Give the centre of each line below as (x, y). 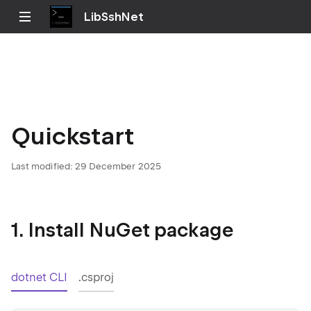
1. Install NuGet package (122, 230)
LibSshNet (114, 17)
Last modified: (42, 166)
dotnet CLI (40, 277)
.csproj (96, 277)
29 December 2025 (118, 166)
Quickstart (73, 136)
